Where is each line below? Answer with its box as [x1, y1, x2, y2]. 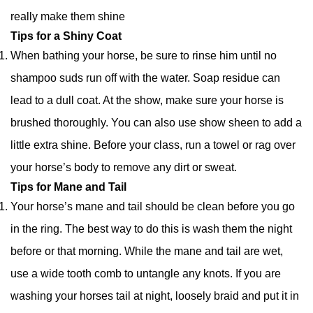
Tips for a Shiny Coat [10, 30, 122, 43]
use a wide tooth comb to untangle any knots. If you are [10, 268, 281, 280]
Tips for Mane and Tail [10, 181, 126, 194]
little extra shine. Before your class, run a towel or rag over [10, 139, 296, 152]
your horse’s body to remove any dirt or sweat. [10, 161, 237, 174]
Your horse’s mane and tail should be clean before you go [10, 201, 295, 213]
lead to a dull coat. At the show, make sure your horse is [10, 94, 284, 107]
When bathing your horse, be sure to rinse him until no [10, 50, 277, 62]
